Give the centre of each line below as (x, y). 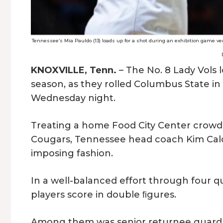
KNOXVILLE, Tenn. (75, 70)
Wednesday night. (73, 98)
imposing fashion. (72, 154)
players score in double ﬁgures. (104, 195)
